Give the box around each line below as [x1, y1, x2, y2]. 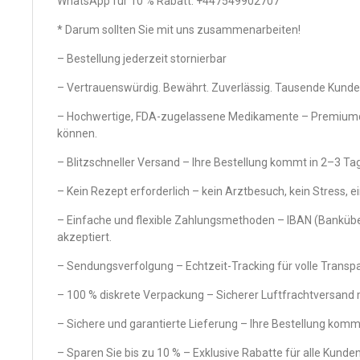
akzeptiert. [57, 231, 112, 243]
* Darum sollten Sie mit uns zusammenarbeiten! [57, 23, 301, 36]
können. [57, 127, 97, 140]
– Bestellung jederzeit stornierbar [57, 52, 227, 65]
